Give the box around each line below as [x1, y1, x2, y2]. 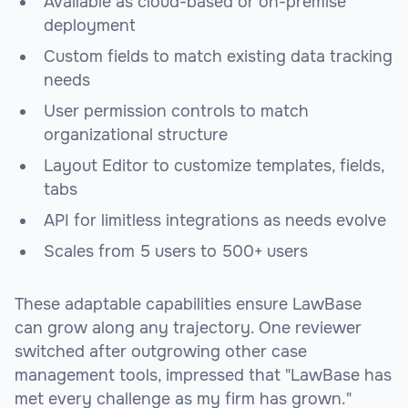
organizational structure [44, 125, 228, 146]
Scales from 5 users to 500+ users [44, 241, 308, 262]
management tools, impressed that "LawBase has [15, 365, 392, 386]
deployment [44, 15, 136, 36]
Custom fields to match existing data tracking [44, 46, 393, 67]
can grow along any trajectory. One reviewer [15, 318, 362, 339]
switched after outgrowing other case [15, 342, 307, 362]
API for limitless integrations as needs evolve [44, 210, 386, 231]
